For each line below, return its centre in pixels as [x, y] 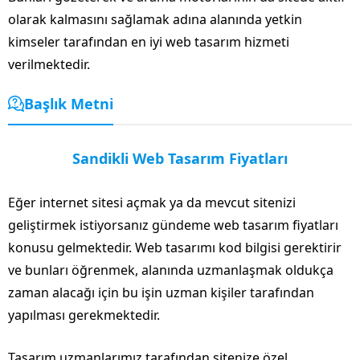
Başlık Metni [69, 103]
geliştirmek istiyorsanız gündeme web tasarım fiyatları [173, 225]
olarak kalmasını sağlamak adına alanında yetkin [155, 19]
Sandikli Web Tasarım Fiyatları [180, 158]
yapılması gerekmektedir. [84, 315]
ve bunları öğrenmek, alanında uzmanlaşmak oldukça [171, 270]
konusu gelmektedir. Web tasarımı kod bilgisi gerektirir [175, 247]
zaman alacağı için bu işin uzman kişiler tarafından [161, 292]
